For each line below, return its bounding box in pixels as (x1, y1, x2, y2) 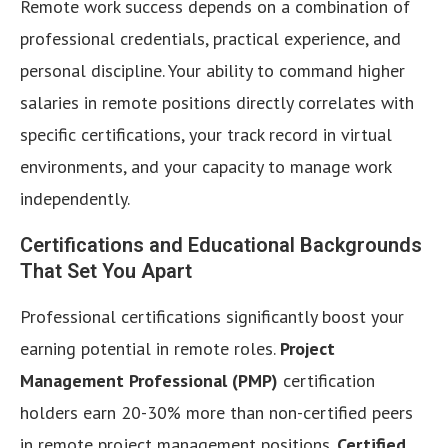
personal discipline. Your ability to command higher (20, 58, 405, 82)
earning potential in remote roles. (20, 336, 280, 360)
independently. (20, 186, 130, 210)
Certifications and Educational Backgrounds (20, 232, 422, 257)
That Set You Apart (20, 258, 192, 283)
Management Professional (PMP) (20, 368, 278, 392)
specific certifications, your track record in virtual (20, 122, 392, 146)
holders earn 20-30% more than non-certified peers (20, 400, 413, 424)
